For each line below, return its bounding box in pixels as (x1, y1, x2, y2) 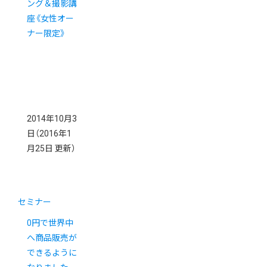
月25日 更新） (27, 144, 76, 154)
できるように (27, 248, 77, 258)
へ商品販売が (27, 233, 77, 243)
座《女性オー (27, 14, 74, 24)
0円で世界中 (27, 218, 73, 228)
